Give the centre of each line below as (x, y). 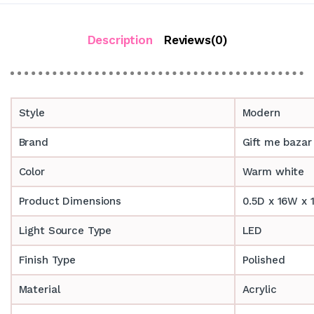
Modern (261, 112)
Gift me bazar (277, 142)
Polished (264, 260)
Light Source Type (65, 230)
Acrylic (259, 289)
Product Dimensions (70, 201)
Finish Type (47, 260)
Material (39, 289)
